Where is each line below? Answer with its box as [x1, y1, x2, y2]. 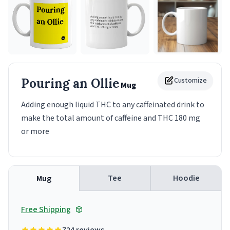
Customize [174, 75, 207, 86]
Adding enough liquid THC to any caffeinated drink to [21, 99, 204, 111]
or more [21, 126, 49, 138]
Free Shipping [21, 204, 71, 216]
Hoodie [172, 172, 200, 184]
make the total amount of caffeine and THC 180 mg [21, 112, 200, 124]
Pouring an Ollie [21, 75, 119, 92]
